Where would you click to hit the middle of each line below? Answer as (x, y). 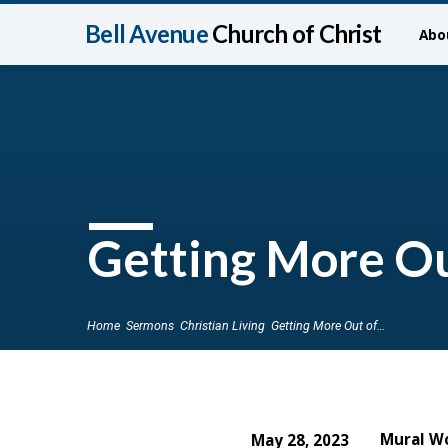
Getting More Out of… (328, 325)
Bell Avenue (148, 33)
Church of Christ (296, 33)
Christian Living (222, 325)
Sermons (150, 325)
